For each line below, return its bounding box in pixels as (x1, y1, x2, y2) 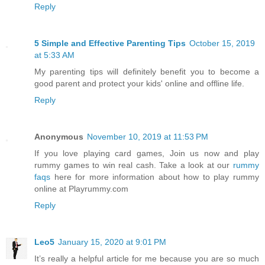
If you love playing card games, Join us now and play (34, 148, 259, 159)
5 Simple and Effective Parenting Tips (34, 38, 186, 49)
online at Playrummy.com (34, 184, 128, 194)
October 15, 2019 (189, 38, 255, 49)
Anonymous (34, 132, 83, 142)
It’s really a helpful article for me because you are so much (34, 254, 259, 264)
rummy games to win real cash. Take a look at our (34, 160, 233, 170)
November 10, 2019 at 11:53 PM (87, 132, 208, 142)
